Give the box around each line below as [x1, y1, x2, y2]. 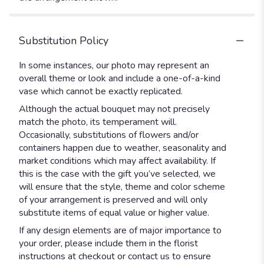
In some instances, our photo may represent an [19, 58, 209, 72]
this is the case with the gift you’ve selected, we [19, 167, 216, 180]
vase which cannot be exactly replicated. [19, 84, 183, 98]
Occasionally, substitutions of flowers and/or [19, 128, 199, 141]
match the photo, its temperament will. [19, 115, 177, 128]
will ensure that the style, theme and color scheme [19, 180, 225, 193]
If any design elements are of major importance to [19, 223, 222, 237]
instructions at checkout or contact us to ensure [19, 249, 211, 263]
